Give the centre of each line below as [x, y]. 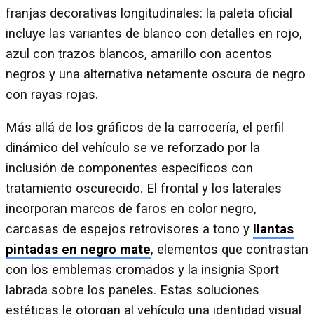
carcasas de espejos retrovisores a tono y [129, 230]
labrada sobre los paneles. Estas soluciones [132, 291]
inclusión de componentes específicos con [129, 169]
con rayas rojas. [52, 94]
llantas [273, 230]
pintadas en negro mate [78, 250]
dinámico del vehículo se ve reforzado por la [133, 148]
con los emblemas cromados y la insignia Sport [142, 270]
